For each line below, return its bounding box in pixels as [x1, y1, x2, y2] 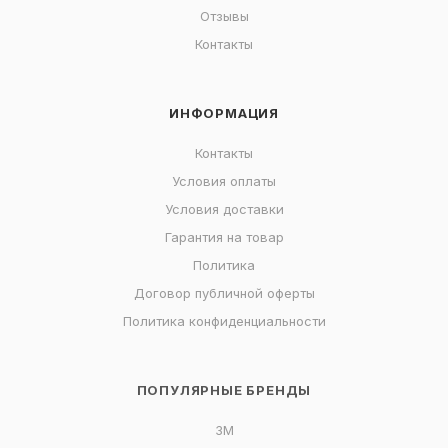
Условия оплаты [172, 173, 276, 190]
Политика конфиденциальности [122, 313, 326, 330]
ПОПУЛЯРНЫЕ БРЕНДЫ [136, 382, 312, 399]
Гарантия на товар [164, 229, 284, 246]
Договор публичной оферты [133, 285, 315, 302]
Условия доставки [164, 201, 284, 218]
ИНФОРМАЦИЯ [169, 105, 279, 122]
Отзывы [199, 8, 249, 25]
